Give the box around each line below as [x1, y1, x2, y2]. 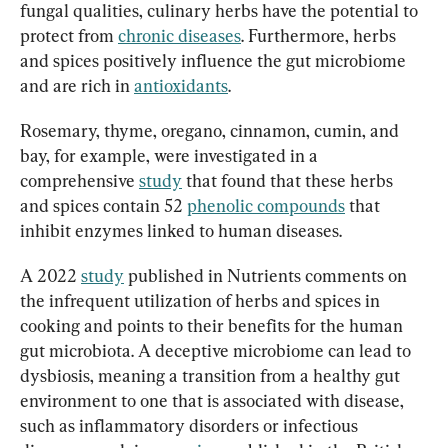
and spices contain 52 [20, 194, 187, 216]
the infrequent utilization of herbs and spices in [20, 289, 384, 311]
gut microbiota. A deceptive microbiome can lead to [20, 339, 415, 361]
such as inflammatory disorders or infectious [20, 414, 362, 436]
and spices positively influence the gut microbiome [20, 49, 410, 71]
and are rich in [20, 74, 134, 96]
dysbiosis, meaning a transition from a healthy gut [20, 364, 404, 386]
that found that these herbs [182, 169, 397, 191]
